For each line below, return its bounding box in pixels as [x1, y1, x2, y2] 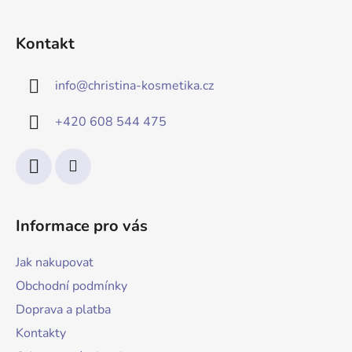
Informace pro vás [16, 215, 148, 237]
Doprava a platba [16, 301, 111, 319]
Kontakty [16, 324, 66, 343]
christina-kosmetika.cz [88, 77, 214, 95]
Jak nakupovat [16, 254, 93, 272]
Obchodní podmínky [16, 277, 127, 295]
